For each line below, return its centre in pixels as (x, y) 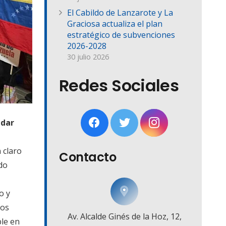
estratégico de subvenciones (121, 35)
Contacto (88, 157)
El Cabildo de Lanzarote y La (120, 13)
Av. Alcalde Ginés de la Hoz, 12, (124, 217)
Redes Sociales (119, 86)
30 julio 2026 (88, 57)
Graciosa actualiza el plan (115, 24)
